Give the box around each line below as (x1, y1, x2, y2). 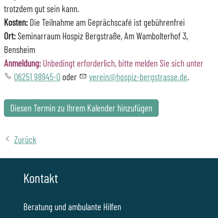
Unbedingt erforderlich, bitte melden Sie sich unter (41, 57, 203, 69)
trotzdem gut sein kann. (4, 2, 79, 14)
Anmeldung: (4, 57, 41, 69)
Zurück (14, 133, 36, 145)
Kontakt (23, 169, 58, 185)
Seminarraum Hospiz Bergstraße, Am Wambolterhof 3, (16, 30, 188, 41)
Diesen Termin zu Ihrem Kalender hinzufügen (10, 102, 152, 113)
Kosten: (4, 16, 28, 28)
